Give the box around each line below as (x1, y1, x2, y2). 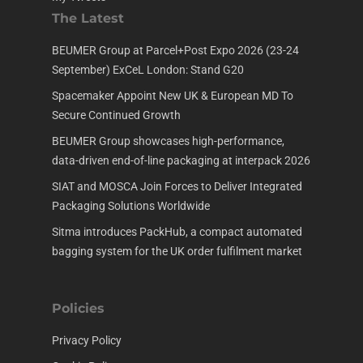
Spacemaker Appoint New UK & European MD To (52, 89, 293, 103)
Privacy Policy (52, 334, 122, 348)
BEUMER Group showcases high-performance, (52, 135, 284, 148)
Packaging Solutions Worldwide (52, 199, 210, 213)
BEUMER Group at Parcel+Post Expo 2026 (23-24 (52, 44, 299, 58)
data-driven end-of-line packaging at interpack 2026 (52, 154, 310, 168)
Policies (52, 301, 105, 317)
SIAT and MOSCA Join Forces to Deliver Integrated (52, 180, 302, 194)
